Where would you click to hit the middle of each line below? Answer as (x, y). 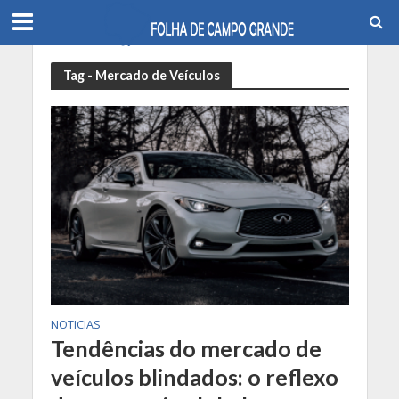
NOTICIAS (75, 325)
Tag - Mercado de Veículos (141, 75)
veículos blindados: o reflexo (194, 377)
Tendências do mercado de (186, 349)
